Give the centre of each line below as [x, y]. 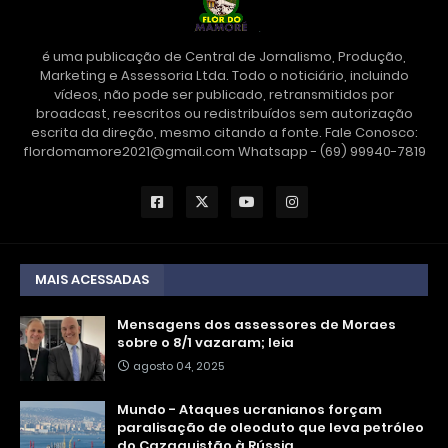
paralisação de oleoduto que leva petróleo [270, 428]
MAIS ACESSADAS [92, 280]
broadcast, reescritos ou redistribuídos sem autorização [224, 114]
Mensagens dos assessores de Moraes [256, 325]
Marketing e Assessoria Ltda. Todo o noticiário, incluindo [224, 76]
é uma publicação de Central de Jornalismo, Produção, [224, 57]
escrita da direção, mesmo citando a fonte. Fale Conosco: [224, 133]
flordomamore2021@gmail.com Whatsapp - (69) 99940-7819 [224, 152]
